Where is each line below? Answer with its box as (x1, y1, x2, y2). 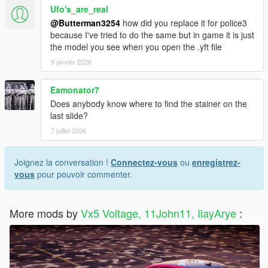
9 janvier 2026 (51, 57, 92, 67)
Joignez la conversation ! (14, 156, 111, 169)
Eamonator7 (50, 84, 99, 96)
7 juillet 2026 (51, 126, 86, 136)
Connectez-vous (111, 156, 178, 169)
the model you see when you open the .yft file (50, 41, 222, 53)
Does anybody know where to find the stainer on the (50, 98, 247, 110)
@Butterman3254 (50, 17, 120, 29)
